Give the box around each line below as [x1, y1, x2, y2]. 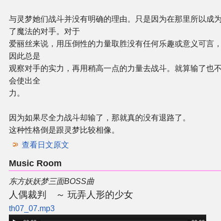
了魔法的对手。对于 [9, 27, 80, 36]
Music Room [9, 158, 62, 168]
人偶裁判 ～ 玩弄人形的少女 [9, 189, 133, 200]
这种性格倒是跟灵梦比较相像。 [9, 126, 119, 135]
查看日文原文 [21, 141, 69, 149]
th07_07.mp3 [9, 204, 55, 213]
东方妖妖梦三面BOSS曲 [9, 177, 94, 185]
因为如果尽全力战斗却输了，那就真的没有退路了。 [9, 113, 190, 122]
